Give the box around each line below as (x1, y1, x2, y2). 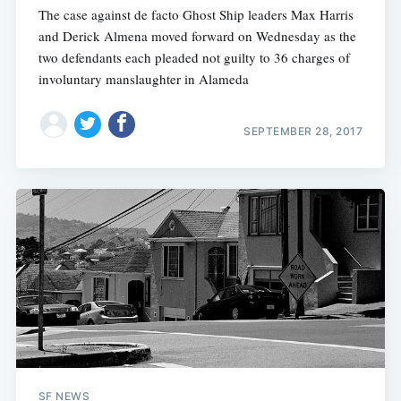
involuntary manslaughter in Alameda (38, 69, 249, 88)
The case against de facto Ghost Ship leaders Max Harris (38, 4, 354, 23)
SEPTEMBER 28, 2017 (243, 124, 363, 139)
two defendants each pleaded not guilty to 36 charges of (38, 47, 350, 66)
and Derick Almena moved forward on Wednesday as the (38, 26, 356, 45)
